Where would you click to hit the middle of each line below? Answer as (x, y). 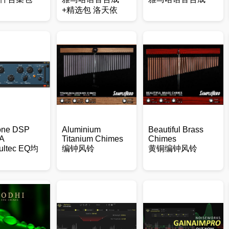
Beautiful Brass (176, 130)
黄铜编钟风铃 (173, 148)
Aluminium (81, 130)
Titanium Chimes (92, 139)
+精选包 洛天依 (89, 10)
